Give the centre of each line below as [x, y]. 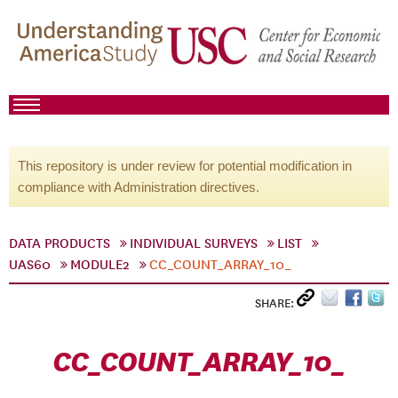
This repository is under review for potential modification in [185, 166]
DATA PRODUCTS [60, 243]
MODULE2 [100, 265]
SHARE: [276, 303]
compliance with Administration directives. [139, 187]
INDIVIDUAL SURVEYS [194, 243]
